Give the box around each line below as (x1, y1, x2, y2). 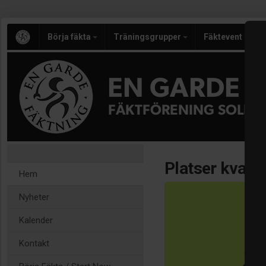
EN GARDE (107, 75, 240, 102)
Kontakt (19, 238, 49, 249)
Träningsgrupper (113, 32, 183, 42)
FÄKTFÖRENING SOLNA (108, 103, 264, 118)
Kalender (19, 215, 53, 226)
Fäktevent (204, 32, 244, 42)
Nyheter (19, 192, 49, 202)
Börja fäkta (47, 32, 93, 42)
